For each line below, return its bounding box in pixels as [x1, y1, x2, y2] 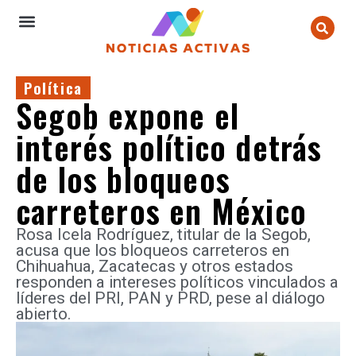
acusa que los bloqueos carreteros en [16, 241, 289, 260]
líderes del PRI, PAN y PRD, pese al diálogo [16, 288, 325, 308]
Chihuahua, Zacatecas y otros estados [16, 257, 293, 276]
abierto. [16, 304, 72, 323]
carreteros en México [16, 187, 308, 234]
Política [24, 76, 83, 99]
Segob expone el [16, 91, 239, 139]
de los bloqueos [16, 155, 230, 203]
